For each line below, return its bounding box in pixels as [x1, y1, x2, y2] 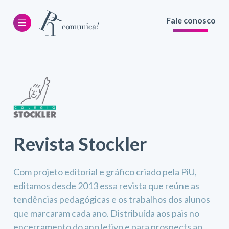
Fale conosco [166, 15, 216, 25]
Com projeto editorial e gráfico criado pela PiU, [13, 166, 197, 177]
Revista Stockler [13, 132, 147, 155]
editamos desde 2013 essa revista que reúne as [13, 180, 200, 191]
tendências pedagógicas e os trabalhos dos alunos [13, 194, 211, 205]
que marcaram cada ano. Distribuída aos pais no [13, 208, 200, 219]
